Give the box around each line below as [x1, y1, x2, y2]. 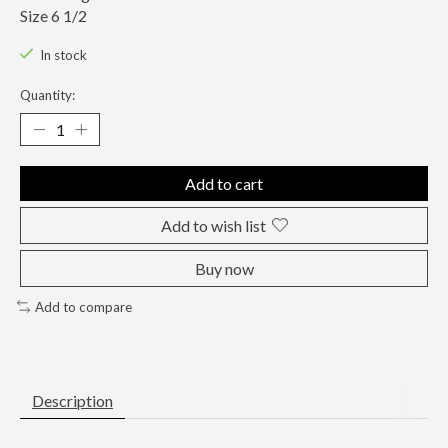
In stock [39, 47, 87, 64]
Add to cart [185, 173, 263, 193]
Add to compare [34, 298, 132, 315]
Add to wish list [160, 215, 266, 235]
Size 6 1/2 [20, 5, 87, 25]
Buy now [194, 258, 254, 278]
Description [32, 391, 113, 411]
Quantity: [20, 86, 75, 103]
